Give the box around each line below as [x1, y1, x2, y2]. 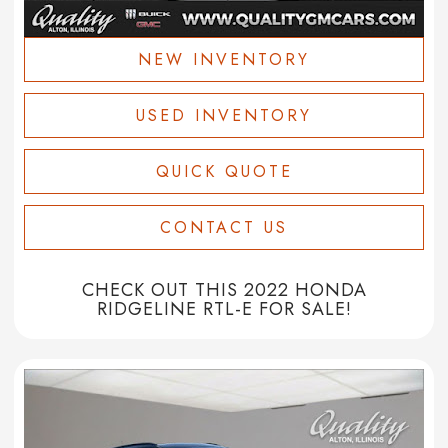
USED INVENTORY [136, 104, 312, 128]
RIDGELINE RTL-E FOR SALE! [96, 296, 352, 323]
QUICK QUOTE [155, 160, 293, 184]
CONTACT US [160, 216, 288, 240]
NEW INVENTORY [138, 48, 310, 72]
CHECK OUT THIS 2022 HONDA [81, 277, 367, 304]
